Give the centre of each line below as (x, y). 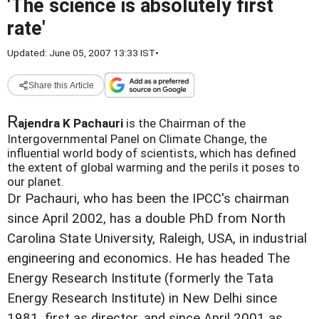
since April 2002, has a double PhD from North (146, 219)
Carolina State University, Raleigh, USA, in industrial (157, 239)
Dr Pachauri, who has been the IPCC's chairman (148, 199)
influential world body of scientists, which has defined (152, 153)
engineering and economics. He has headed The (148, 258)
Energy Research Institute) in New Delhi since (142, 298)
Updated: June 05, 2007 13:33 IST (81, 53)
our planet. (36, 182)
